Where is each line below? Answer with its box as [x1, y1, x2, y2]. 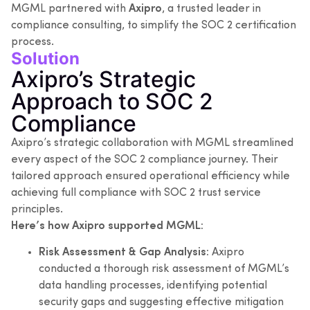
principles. [11, 203, 63, 215]
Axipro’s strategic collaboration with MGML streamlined [11, 137, 293, 149]
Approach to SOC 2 [11, 87, 213, 115]
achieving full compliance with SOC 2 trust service [11, 187, 261, 199]
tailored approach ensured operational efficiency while [11, 170, 290, 182]
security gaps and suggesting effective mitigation [39, 297, 284, 309]
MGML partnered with [11, 3, 129, 15]
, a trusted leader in [162, 3, 261, 15]
